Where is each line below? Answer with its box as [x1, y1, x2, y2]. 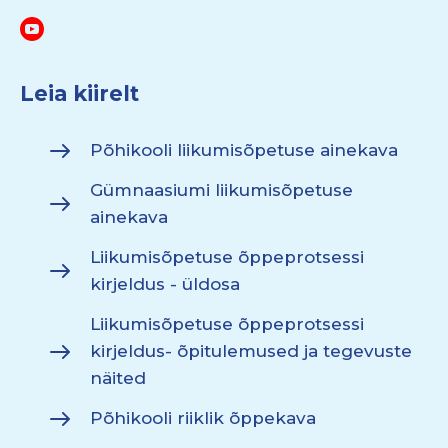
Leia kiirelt [20, 81, 139, 106]
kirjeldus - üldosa [90, 274, 240, 294]
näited [90, 368, 146, 388]
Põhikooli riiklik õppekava [90, 408, 316, 428]
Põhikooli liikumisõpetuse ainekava [90, 140, 398, 160]
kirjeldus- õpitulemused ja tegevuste [90, 341, 412, 361]
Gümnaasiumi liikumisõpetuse [90, 180, 353, 200]
